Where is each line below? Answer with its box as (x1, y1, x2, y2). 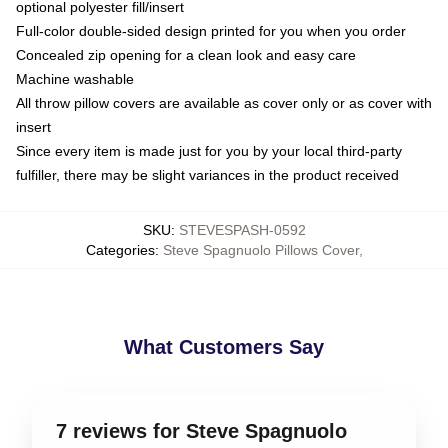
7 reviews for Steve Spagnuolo (56, 420, 347, 442)
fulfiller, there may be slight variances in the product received (16, 167, 399, 183)
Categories (85, 242, 155, 258)
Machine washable (16, 71, 134, 87)
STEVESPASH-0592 (178, 222, 306, 238)
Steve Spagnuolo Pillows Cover (162, 242, 359, 258)
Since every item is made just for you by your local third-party (16, 143, 402, 159)
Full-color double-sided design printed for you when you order (16, 23, 406, 39)
